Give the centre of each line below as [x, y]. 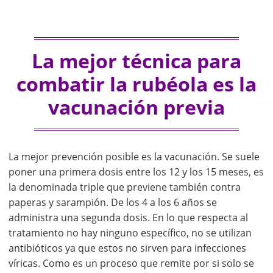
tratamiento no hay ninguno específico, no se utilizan [130, 233]
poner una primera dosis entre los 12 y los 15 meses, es [136, 172]
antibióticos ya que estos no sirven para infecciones [127, 248]
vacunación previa [136, 107]
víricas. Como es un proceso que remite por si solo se [131, 264]
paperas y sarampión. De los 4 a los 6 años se [113, 203]
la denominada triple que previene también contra [125, 187]
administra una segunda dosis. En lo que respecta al [128, 218]
